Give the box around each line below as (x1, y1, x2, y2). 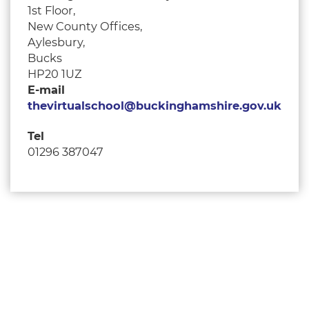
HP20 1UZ (28, 67, 82, 81)
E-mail (28, 83, 65, 97)
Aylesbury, (28, 35, 85, 50)
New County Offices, (28, 19, 142, 34)
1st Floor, (28, 3, 75, 18)
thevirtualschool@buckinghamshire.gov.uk (28, 99, 281, 113)
